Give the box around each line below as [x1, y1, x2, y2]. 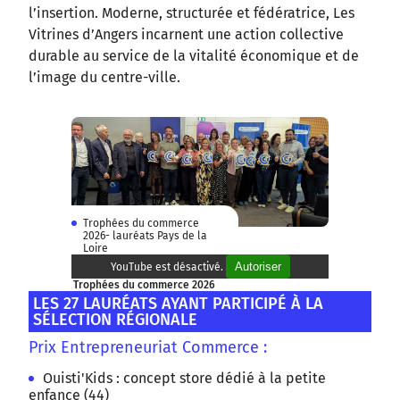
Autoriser [234, 259, 281, 273]
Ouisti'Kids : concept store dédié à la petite [43, 369, 326, 387]
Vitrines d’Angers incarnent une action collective [29, 26, 344, 44]
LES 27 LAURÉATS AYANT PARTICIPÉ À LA [33, 293, 323, 313]
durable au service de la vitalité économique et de [29, 47, 359, 65]
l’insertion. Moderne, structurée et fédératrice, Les [29, 4, 354, 22]
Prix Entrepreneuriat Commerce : [29, 337, 267, 357]
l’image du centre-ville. [29, 69, 180, 87]
